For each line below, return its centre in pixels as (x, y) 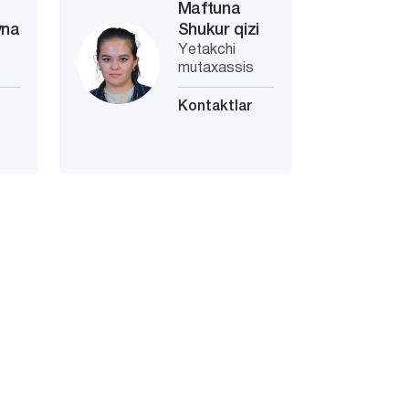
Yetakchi (206, 50)
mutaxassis (215, 68)
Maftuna (209, 9)
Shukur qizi (219, 30)
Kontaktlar (215, 107)
